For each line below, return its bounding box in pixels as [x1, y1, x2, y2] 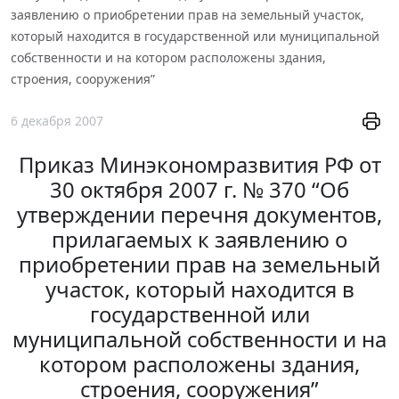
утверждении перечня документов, [17, 199, 382, 230]
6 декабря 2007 [11, 111, 103, 129]
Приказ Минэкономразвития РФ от [18, 150, 381, 180]
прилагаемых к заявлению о [52, 224, 347, 255]
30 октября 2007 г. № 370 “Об [50, 175, 349, 205]
